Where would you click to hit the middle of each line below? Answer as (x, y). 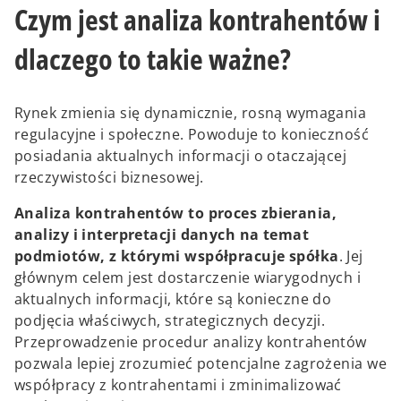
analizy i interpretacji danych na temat (162, 235)
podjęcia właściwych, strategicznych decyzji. (170, 321)
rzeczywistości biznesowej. (109, 178)
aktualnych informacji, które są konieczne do (173, 299)
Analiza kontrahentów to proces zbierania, (176, 213)
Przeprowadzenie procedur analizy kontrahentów (191, 342)
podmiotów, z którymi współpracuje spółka (177, 256)
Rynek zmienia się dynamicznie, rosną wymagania (191, 113)
